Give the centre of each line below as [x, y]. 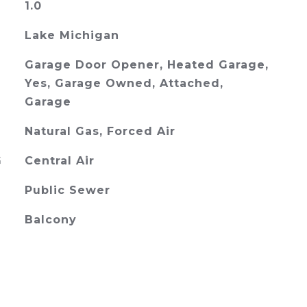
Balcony [50, 220]
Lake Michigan [72, 35]
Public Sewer [67, 190]
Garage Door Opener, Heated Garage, [146, 65]
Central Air [59, 161]
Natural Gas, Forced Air [100, 131]
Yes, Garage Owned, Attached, [124, 83]
